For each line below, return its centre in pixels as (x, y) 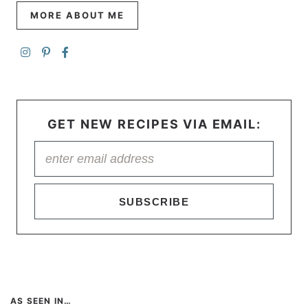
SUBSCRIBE (154, 201)
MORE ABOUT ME (78, 15)
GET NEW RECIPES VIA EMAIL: (154, 124)
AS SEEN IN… (41, 300)
